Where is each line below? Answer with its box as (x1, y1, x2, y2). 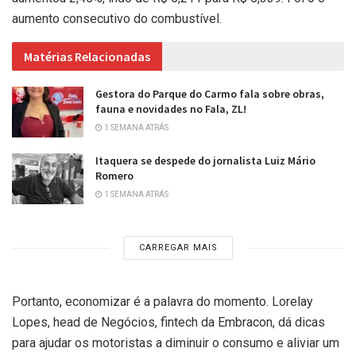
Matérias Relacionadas (24, 48, 150, 64)
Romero (95, 168, 133, 183)
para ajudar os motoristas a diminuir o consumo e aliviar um (12, 335, 339, 351)
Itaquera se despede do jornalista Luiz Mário (95, 153, 315, 168)
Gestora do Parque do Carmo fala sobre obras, (95, 86, 324, 101)
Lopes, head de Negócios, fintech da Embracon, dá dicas (12, 315, 325, 331)
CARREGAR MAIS (138, 242, 218, 253)
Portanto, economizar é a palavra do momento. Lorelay (12, 294, 313, 310)
